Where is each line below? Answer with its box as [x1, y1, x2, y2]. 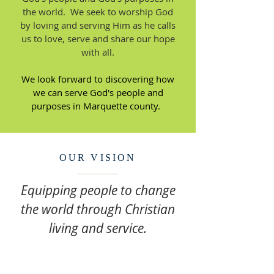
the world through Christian [21, 201, 175, 218]
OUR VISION [59, 152, 136, 163]
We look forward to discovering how [21, 73, 174, 85]
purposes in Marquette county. [31, 100, 165, 112]
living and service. [49, 220, 147, 237]
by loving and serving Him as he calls [20, 19, 176, 31]
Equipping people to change [20, 182, 176, 199]
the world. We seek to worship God [23, 6, 173, 18]
